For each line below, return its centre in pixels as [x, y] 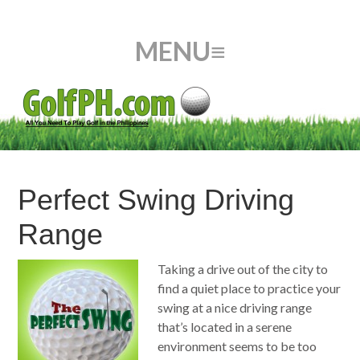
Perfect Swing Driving [156, 200]
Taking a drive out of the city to [243, 269]
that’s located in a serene [225, 327]
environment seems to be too [237, 346]
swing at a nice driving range [235, 307]
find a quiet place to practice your [250, 288]
